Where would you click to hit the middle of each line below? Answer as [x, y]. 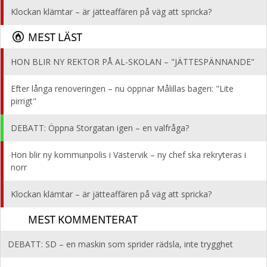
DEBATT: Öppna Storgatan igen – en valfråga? [100, 128]
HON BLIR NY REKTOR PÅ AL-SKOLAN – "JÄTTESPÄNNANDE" [133, 62]
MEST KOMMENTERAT [83, 219]
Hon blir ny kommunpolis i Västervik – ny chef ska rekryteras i [128, 155]
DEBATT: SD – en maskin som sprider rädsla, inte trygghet [120, 244]
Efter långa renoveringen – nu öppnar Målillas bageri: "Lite [122, 89]
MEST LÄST [55, 37]
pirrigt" [24, 101]
